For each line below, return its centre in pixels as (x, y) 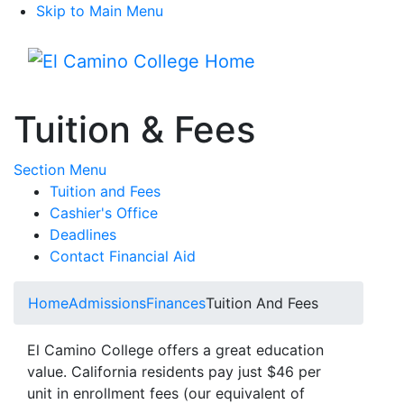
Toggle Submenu (163, 169)
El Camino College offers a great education (175, 350)
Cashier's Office (104, 213)
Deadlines (83, 234)
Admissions (107, 303)
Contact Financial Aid (123, 256)
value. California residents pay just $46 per (174, 372)
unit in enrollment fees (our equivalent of (166, 393)
